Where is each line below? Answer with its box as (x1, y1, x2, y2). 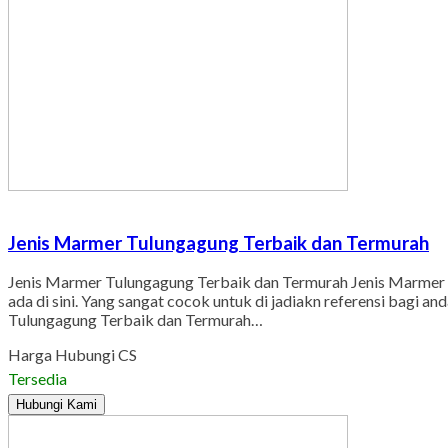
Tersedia (8, 369, 67, 389)
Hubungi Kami (16, 397, 97, 413)
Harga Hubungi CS (8, 345, 137, 365)
